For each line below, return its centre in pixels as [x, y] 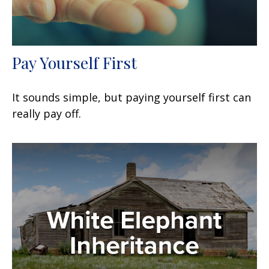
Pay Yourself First [74, 62]
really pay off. [47, 113]
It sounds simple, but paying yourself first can [131, 97]
